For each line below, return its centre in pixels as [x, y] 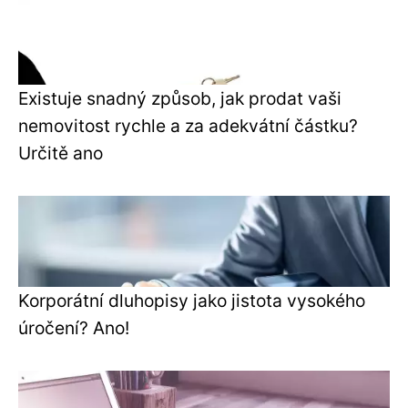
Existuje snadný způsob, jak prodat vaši [180, 98]
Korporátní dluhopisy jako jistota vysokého [192, 300]
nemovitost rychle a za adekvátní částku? [188, 125]
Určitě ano [61, 153]
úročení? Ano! [74, 327]
